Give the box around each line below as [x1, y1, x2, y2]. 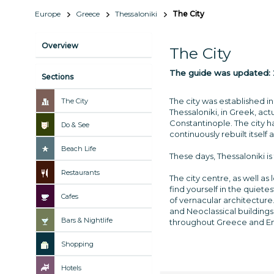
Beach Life [61, 144, 96, 153]
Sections [42, 72, 73, 81]
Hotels [61, 263, 81, 272]
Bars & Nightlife [61, 215, 113, 224]
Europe [35, 9, 61, 18]
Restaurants [61, 168, 100, 177]
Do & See [61, 120, 89, 129]
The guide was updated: [169, 67, 273, 78]
